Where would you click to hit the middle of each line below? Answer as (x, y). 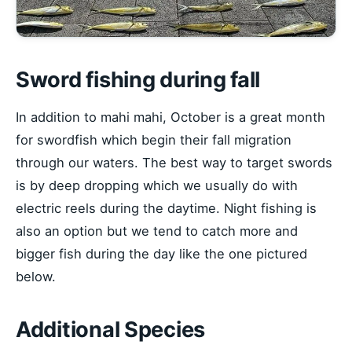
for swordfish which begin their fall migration (154, 139)
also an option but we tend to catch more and (157, 231)
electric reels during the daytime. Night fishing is (166, 208)
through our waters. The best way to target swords (174, 162)
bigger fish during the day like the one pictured (161, 253)
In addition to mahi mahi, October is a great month (170, 117)
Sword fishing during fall (138, 79)
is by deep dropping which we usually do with (157, 185)
